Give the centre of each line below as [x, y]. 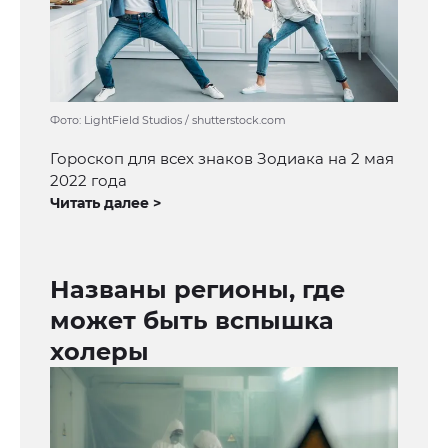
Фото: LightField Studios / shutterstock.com [168, 120]
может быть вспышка [192, 321]
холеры [99, 352]
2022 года [88, 181]
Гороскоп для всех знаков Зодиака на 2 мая [222, 159]
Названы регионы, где [197, 290]
